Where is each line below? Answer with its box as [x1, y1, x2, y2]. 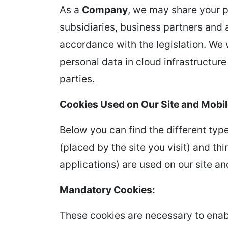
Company [82, 4, 128, 16]
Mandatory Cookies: [60, 184, 155, 196]
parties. [60, 73, 95, 85]
